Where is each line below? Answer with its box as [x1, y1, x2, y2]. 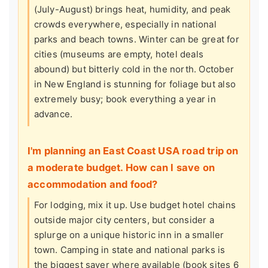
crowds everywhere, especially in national [33, 19, 217, 31]
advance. [33, 108, 73, 120]
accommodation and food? [28, 178, 158, 190]
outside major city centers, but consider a [33, 214, 214, 226]
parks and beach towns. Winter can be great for [33, 33, 239, 45]
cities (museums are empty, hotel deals [33, 48, 204, 60]
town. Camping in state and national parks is [33, 243, 226, 255]
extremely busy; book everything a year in [33, 93, 216, 105]
